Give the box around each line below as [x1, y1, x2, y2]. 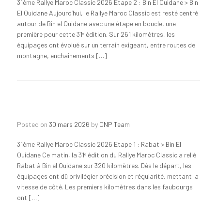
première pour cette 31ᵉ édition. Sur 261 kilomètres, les [17, 30, 175, 38]
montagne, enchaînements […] [17, 51, 107, 60]
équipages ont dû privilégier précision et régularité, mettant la [17, 171, 199, 180]
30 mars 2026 [49, 120, 90, 128]
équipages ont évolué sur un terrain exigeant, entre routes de [17, 40, 195, 49]
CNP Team [99, 120, 130, 128]
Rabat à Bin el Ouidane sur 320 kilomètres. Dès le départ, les [17, 161, 191, 170]
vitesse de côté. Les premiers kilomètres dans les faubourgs [17, 182, 193, 191]
